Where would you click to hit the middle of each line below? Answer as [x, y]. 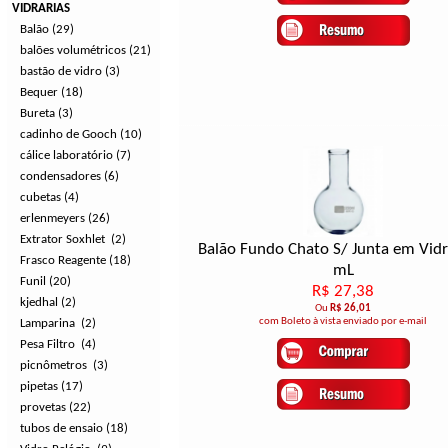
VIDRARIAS [41, 8]
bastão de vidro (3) [70, 71]
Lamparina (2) [58, 323]
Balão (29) [47, 29]
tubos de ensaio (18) [74, 428]
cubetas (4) [49, 197]
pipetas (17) [51, 386]
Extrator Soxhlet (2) [73, 239]
